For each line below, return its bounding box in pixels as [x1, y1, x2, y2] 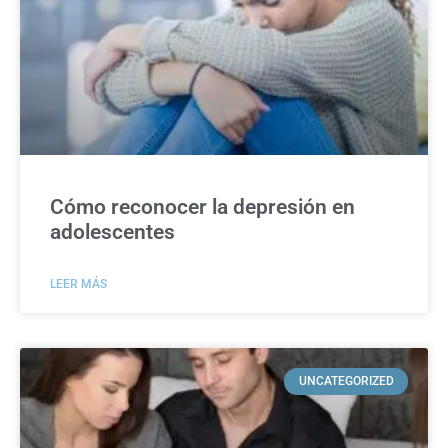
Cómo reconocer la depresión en [50, 195, 355, 220]
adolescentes [50, 220, 175, 245]
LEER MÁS [50, 277, 107, 292]
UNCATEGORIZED [298, 374, 394, 389]
